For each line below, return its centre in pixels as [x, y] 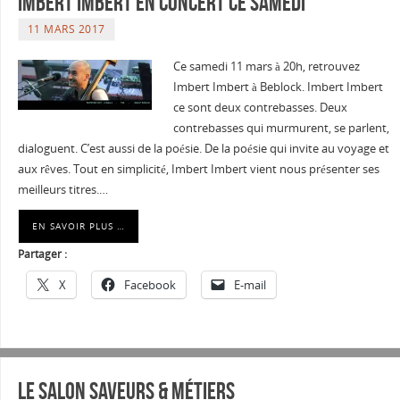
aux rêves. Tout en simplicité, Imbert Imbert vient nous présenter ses [198, 169]
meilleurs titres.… [62, 189]
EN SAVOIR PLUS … [78, 225]
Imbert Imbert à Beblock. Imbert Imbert [278, 87]
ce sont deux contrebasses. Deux [260, 107]
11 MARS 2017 [66, 29]
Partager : [42, 254]
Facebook [150, 284]
